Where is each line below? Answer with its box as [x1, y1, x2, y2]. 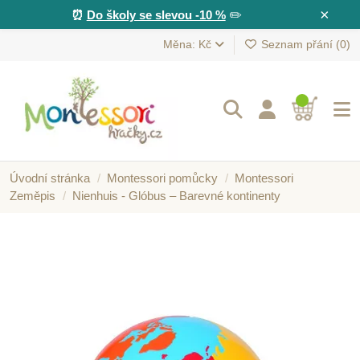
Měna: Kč [162, 38, 215, 51]
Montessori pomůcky [107, 170, 218, 185]
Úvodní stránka [10, 170, 90, 185]
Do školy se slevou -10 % [86, 7, 226, 22]
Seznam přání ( [258, 38, 340, 51]
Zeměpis [10, 188, 55, 202]
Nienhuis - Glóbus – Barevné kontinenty [72, 188, 280, 202]
